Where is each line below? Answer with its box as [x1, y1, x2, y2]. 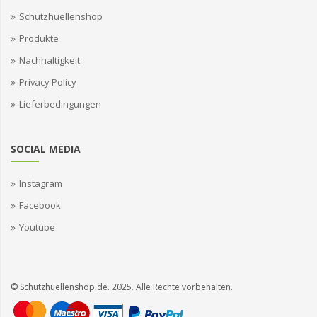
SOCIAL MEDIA [11, 142, 81, 156]
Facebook [19, 198, 61, 212]
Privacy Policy [19, 75, 76, 88]
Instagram [19, 176, 62, 190]
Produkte [19, 31, 59, 45]
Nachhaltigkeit [19, 53, 80, 67]
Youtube [19, 220, 55, 234]
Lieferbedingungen [19, 97, 101, 110]
